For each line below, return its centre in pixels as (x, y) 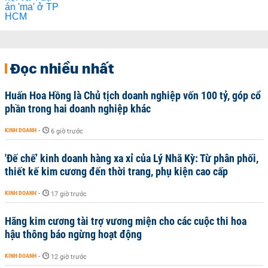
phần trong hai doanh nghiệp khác (78, 109)
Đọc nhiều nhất (62, 68)
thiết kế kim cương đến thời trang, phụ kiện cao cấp (116, 171)
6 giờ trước (67, 131)
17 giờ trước (69, 194)
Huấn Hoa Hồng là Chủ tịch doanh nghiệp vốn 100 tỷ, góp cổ (133, 95)
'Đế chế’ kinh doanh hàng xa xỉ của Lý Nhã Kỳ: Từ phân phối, (132, 158)
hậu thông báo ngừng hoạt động (73, 234)
